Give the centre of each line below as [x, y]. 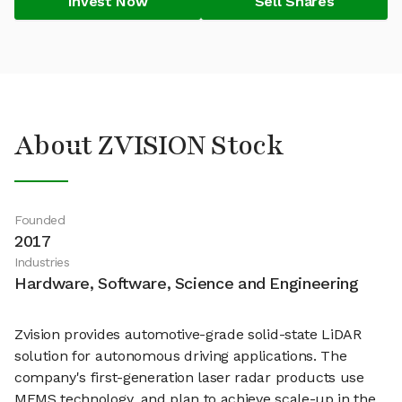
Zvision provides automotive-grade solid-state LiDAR [188, 334]
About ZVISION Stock [149, 146]
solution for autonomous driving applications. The [181, 356]
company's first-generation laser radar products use [189, 377]
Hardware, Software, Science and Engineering [187, 283]
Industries [42, 262]
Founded [40, 220]
